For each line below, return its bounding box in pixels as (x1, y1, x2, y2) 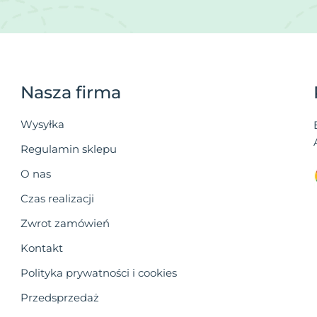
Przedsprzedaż (21, 291, 100, 305)
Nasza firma (21, 82, 122, 103)
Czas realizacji (21, 192, 95, 206)
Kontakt (21, 241, 64, 255)
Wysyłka (21, 117, 65, 132)
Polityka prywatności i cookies (21, 266, 178, 280)
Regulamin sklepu (21, 142, 117, 156)
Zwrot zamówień (21, 217, 110, 231)
